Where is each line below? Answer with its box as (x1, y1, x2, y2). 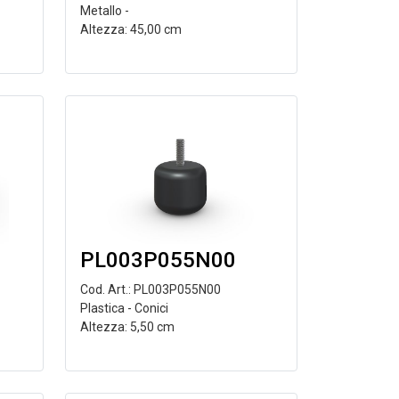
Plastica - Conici (79, 301, 168, 315)
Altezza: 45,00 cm (79, 22, 182, 37)
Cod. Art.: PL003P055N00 (79, 282, 221, 297)
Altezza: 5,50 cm (79, 320, 175, 334)
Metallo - (79, 4, 129, 18)
